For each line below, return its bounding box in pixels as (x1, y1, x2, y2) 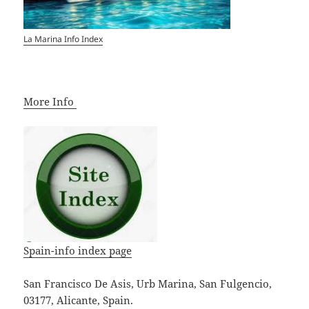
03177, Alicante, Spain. (23, 292, 134, 307)
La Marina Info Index (23, 32, 103, 45)
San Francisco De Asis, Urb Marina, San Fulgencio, (23, 276, 272, 290)
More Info (23, 94, 77, 108)
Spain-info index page (23, 243, 132, 257)
